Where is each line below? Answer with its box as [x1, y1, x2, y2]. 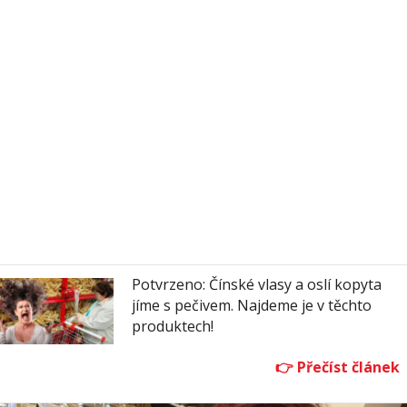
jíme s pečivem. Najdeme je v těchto [132, 295, 372, 316]
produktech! [132, 316, 213, 337]
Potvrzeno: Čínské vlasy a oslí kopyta [132, 274, 382, 295]
